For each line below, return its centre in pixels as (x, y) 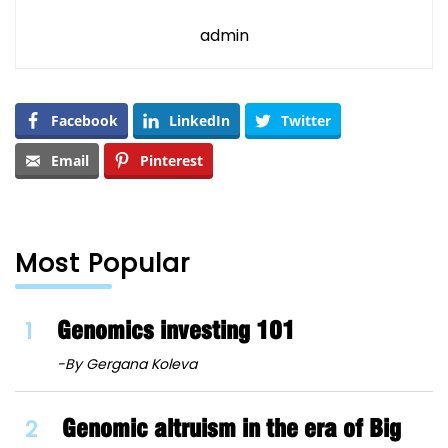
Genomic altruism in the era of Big (231, 429)
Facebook (84, 121)
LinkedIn (199, 121)
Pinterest (171, 161)
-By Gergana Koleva (127, 364)
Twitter (306, 121)
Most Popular (102, 264)
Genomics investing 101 (176, 331)
